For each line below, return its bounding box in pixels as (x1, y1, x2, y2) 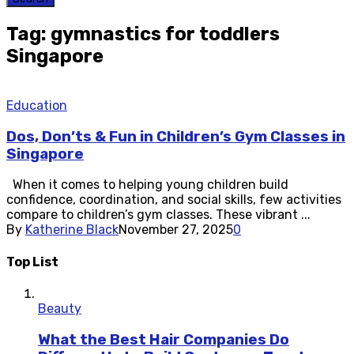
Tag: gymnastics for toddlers (6, 22, 280, 45)
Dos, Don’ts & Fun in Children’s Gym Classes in (6, 127, 345, 145)
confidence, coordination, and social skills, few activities (6, 192, 341, 208)
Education (6, 97, 67, 113)
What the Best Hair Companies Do (38, 330, 289, 348)
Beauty (38, 300, 81, 316)
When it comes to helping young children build (6, 177, 288, 193)
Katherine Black (25, 222, 119, 238)
